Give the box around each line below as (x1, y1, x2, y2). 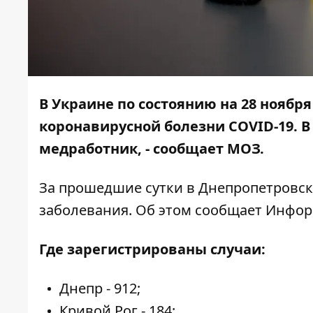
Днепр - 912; (59, 279, 140, 298)
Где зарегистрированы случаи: (39, 240, 265, 259)
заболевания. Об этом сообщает (39, 201, 265, 220)
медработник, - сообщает (39, 139, 227, 159)
